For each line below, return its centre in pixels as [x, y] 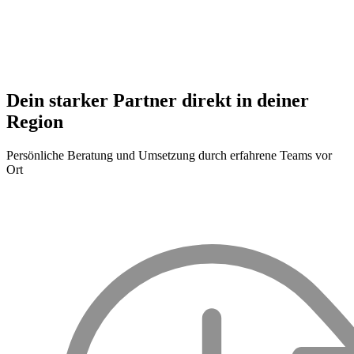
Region [35, 122]
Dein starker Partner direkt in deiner [158, 101]
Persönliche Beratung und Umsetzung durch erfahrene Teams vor [169, 156]
